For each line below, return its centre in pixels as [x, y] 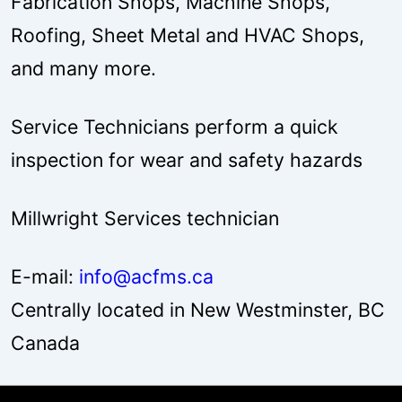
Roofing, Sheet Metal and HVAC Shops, [188, 35]
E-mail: [45, 276]
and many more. [83, 68]
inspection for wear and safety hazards [187, 160]
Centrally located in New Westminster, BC [198, 310]
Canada [45, 343]
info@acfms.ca [146, 276]
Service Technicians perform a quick [175, 127]
